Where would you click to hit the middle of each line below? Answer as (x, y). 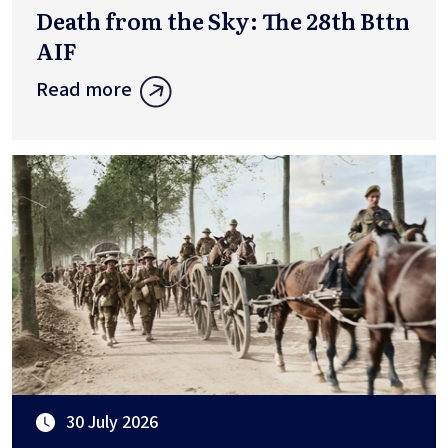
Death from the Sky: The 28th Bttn (223, 20)
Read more (84, 89)
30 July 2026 (112, 423)
